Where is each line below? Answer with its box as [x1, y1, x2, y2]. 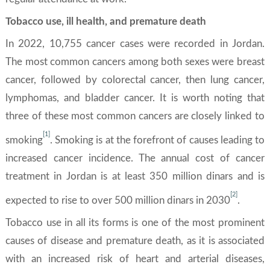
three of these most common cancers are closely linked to [5, 111, 265, 121]
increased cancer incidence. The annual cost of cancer [5, 152, 265, 163]
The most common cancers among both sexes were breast [5, 57, 265, 67]
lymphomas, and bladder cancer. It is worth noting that [5, 93, 265, 103]
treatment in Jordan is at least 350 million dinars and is [5, 171, 265, 181]
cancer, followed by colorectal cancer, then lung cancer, [5, 75, 265, 85]
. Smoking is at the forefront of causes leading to [50, 134, 265, 145]
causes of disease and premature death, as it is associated [5, 235, 265, 246]
